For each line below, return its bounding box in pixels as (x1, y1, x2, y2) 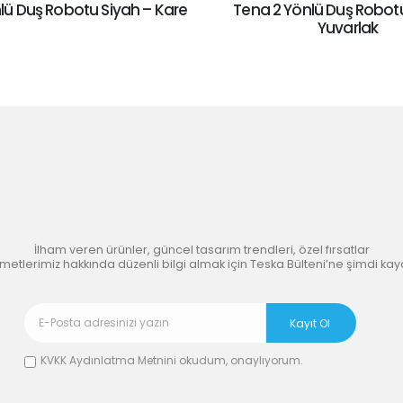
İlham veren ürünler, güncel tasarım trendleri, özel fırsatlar (33, 242, 370, 258)
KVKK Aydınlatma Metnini (40, 353, 176, 369)
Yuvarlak (317, 16, 379, 39)
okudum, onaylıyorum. (176, 353, 303, 369)
